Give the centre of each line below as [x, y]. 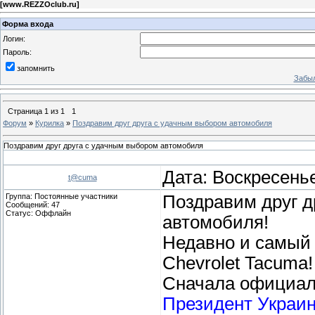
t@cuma [82, 177]
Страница [26, 111]
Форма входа [28, 24]
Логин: [14, 38]
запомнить [36, 68]
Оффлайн [53, 213]
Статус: [20, 213]
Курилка [50, 123]
